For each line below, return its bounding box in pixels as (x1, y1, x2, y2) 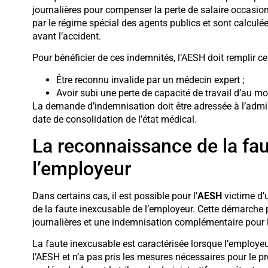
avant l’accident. (32, 30, 101, 42)
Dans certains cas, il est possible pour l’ (32, 190, 197, 202)
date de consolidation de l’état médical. (32, 113, 197, 125)
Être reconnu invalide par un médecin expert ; (56, 74, 244, 86)
